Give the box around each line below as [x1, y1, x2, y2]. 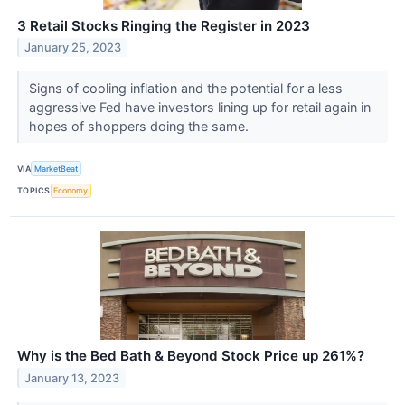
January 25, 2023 [24, 41, 122, 55]
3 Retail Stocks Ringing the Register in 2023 [17, 16, 310, 34]
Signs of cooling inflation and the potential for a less [28, 80, 343, 97]
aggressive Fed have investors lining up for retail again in [28, 99, 371, 116]
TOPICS [17, 185, 51, 196]
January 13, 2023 [24, 371, 120, 385]
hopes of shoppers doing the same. [28, 118, 252, 135]
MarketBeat [34, 164, 79, 174]
